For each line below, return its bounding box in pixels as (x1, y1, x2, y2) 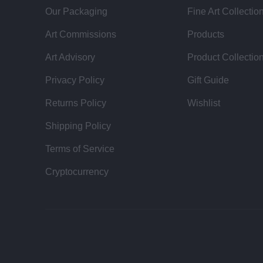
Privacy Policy (45, 75, 105, 85)
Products (187, 29, 225, 39)
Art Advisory (45, 52, 96, 62)
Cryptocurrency (45, 166, 109, 177)
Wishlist (187, 97, 221, 108)
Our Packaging (45, 6, 108, 16)
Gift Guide (187, 75, 230, 85)
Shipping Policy (45, 120, 112, 131)
